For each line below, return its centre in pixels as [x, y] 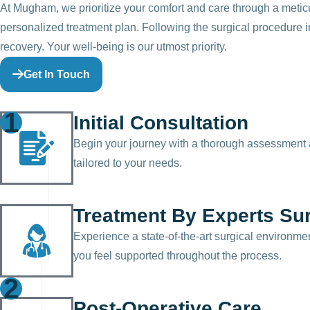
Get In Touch [57, 74]
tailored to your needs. [128, 163]
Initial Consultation [161, 122]
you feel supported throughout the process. [177, 255]
